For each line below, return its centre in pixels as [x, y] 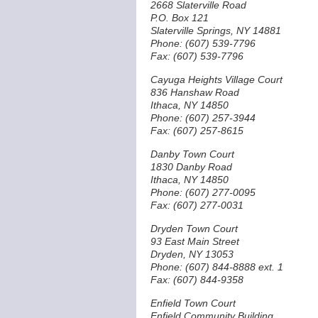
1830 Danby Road [191, 167]
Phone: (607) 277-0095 [203, 192]
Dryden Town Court [194, 229]
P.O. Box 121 [180, 18]
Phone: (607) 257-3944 [203, 118]
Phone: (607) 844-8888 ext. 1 [217, 267]
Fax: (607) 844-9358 [197, 280]
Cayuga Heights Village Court [216, 79]
